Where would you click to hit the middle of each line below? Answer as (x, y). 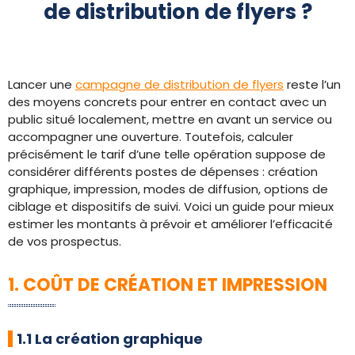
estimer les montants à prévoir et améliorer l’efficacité (170, 224)
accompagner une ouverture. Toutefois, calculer (151, 137)
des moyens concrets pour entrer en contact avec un (167, 102)
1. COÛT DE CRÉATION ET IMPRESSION (168, 285)
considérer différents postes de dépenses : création (163, 172)
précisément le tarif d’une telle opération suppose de (167, 154)
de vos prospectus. (65, 241)
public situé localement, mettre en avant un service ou (170, 119)
